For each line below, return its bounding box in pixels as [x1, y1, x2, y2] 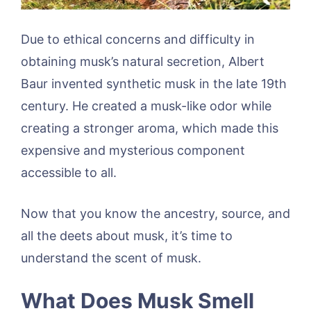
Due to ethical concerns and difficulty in [21, 32, 255, 47]
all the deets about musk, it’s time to [21, 228, 233, 244]
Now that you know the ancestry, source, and [21, 206, 290, 221]
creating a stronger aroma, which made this [21, 121, 278, 136]
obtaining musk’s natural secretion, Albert [21, 54, 264, 69]
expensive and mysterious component [21, 143, 245, 158]
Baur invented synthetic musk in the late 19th [21, 76, 287, 92]
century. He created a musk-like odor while [21, 99, 271, 114]
